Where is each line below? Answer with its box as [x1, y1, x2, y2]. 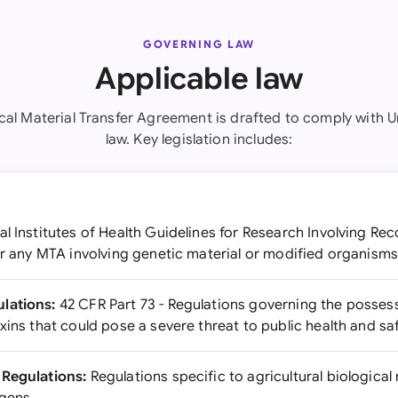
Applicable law [94, 60, 304, 98]
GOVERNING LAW [143, 37, 255, 51]
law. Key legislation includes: [105, 131, 293, 148]
